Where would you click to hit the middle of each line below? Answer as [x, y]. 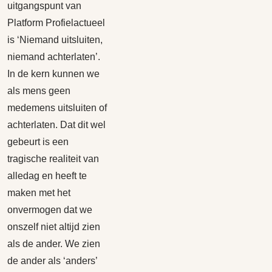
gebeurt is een [38, 142]
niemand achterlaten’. [54, 57]
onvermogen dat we [50, 210]
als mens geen [39, 91]
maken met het [39, 193]
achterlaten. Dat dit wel [56, 125]
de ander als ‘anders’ [52, 261]
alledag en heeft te [47, 176]
